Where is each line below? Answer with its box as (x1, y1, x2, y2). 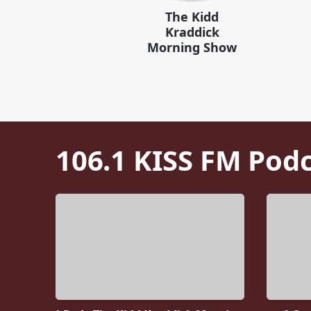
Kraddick (165, 24, 219, 40)
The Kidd (165, 8, 219, 25)
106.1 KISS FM (56, 141, 242, 179)
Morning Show (147, 39, 237, 56)
